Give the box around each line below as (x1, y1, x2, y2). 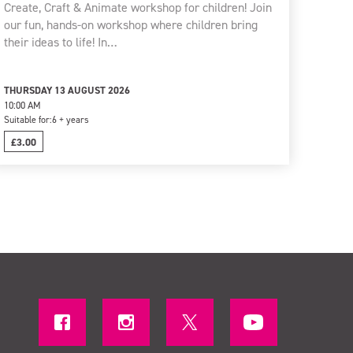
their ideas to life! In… (3, 33, 117, 50)
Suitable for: (3, 113, 52, 126)
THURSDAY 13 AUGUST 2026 (3, 83, 130, 97)
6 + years (51, 113, 89, 126)
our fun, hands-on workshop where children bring (3, 16, 258, 33)
